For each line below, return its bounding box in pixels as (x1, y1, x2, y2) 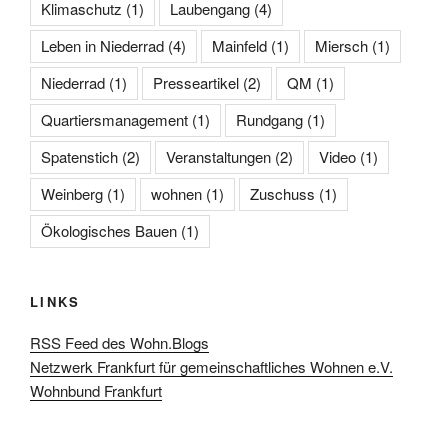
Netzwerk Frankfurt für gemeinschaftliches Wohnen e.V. (30, 355, 393, 377)
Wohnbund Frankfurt (30, 379, 162, 401)
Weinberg (41, 183, 103, 205)
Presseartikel (153, 72, 239, 94)
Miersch (315, 35, 368, 57)
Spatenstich (41, 146, 118, 168)
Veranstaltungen (166, 146, 271, 168)
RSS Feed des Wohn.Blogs (30, 331, 209, 353)
